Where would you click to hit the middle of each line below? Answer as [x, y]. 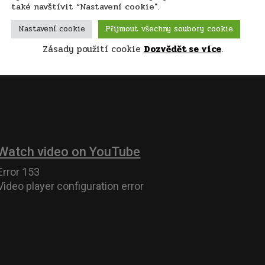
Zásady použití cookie [93, 49]
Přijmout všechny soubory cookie [169, 29]
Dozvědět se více [182, 49]
